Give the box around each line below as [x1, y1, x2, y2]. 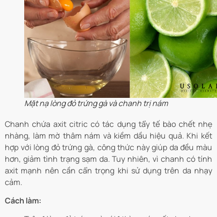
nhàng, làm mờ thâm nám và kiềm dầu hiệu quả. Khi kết [5, 130, 212, 141]
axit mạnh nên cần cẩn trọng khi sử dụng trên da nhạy [5, 165, 212, 176]
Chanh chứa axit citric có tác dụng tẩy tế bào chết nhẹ [5, 118, 212, 129]
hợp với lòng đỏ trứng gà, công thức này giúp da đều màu [5, 141, 212, 153]
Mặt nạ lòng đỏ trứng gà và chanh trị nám [24, 97, 168, 108]
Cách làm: [5, 195, 43, 206]
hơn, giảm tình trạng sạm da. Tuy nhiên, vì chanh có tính [5, 153, 212, 164]
